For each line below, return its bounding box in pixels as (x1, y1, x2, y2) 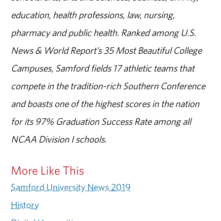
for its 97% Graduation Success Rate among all (11, 115, 191, 128)
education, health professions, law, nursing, (11, 9, 175, 21)
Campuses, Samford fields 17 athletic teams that (11, 62, 195, 74)
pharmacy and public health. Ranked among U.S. (11, 27, 196, 39)
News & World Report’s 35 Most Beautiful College (11, 44, 202, 57)
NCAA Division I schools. (11, 133, 107, 146)
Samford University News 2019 (11, 181, 131, 193)
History (11, 199, 39, 211)
